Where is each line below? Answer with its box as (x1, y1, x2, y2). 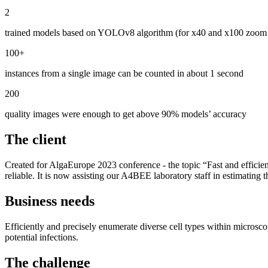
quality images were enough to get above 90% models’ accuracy (5, 109, 246, 120)
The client (5, 132, 66, 148)
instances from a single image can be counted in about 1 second (5, 68, 243, 79)
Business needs (5, 193, 95, 209)
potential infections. (5, 232, 78, 242)
